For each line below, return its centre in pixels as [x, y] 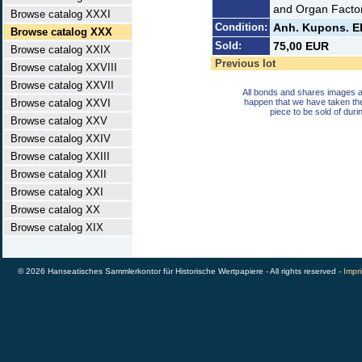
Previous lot [245, 63]
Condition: [241, 27]
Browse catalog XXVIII [61, 67]
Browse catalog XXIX [57, 50]
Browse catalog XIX [54, 227]
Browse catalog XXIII [57, 156]
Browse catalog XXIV [57, 139]
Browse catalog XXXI [57, 14]
